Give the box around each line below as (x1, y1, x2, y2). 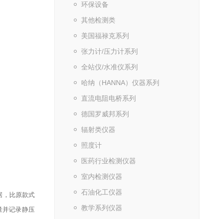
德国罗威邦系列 (81, 110, 129, 118)
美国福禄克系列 (81, 32, 129, 40)
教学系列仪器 (81, 204, 122, 212)
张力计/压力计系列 (81, 47, 138, 55)
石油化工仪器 (81, 188, 122, 196)
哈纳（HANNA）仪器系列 (81, 79, 159, 87)
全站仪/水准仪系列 (81, 63, 138, 71)
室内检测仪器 (81, 173, 122, 180)
